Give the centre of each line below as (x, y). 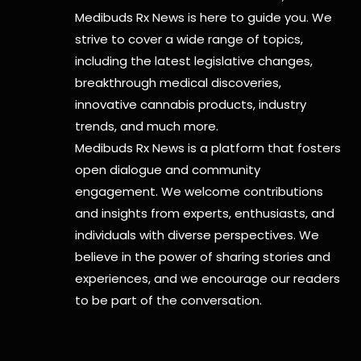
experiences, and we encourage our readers (208, 279)
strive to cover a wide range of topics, (189, 39)
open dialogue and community (168, 170)
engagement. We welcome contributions (199, 192)
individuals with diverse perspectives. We (197, 235)
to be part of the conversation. (169, 301)
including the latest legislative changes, (194, 61)
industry (281, 105)
